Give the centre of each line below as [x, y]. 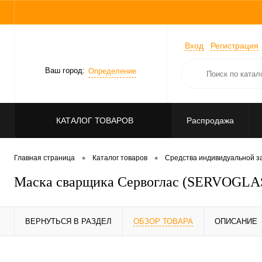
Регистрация [235, 46]
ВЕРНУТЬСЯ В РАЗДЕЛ [68, 222]
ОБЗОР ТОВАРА [163, 222]
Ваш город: [65, 71]
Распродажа [210, 120]
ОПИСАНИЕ [236, 222]
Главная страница [44, 158]
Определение [112, 71]
